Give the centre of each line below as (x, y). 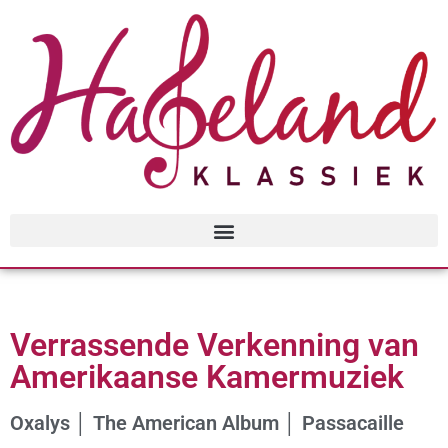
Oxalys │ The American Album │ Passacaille (207, 423)
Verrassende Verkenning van (214, 345)
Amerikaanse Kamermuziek (207, 377)
